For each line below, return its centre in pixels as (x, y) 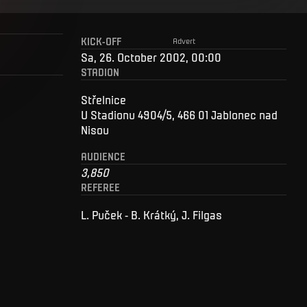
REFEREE (100, 187)
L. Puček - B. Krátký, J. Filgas (151, 214)
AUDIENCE (103, 156)
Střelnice (103, 99)
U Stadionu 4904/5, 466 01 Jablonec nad (179, 114)
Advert (184, 40)
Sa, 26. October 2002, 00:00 (151, 57)
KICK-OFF (101, 41)
